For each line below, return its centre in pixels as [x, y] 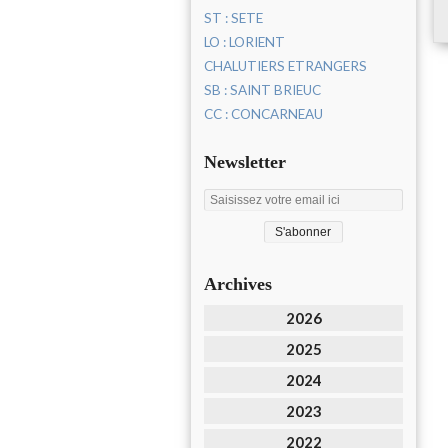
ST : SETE [233, 18]
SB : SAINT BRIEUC [262, 90]
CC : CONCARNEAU [263, 114]
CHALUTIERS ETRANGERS [285, 66]
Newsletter [245, 162]
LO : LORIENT [244, 42]
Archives [238, 284]
